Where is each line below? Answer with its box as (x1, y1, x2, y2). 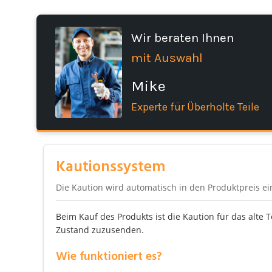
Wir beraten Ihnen (131, 30, 234, 46)
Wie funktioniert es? (56, 246, 162, 267)
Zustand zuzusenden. (56, 223, 144, 236)
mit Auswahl (131, 50, 203, 66)
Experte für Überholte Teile (131, 100, 260, 114)
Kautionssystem (56, 154, 165, 180)
